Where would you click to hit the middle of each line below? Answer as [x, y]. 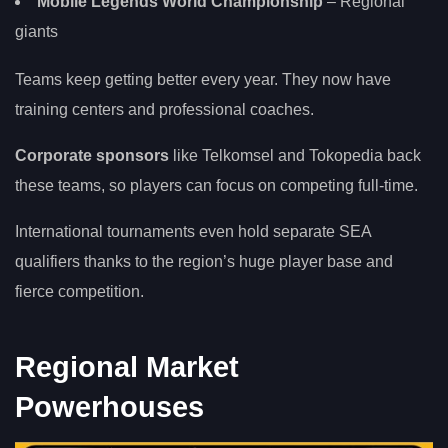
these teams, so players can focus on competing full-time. [216, 185]
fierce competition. [79, 291]
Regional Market [127, 366]
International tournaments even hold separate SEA [193, 231]
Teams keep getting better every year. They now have [203, 79]
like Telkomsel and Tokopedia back [295, 155]
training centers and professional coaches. [164, 109]
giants [36, 32]
